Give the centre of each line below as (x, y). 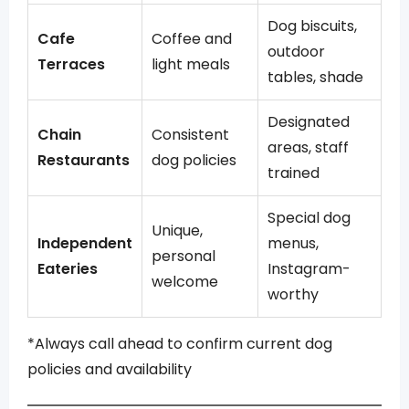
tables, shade (315, 77)
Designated (309, 122)
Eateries (68, 269)
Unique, (177, 231)
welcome (185, 282)
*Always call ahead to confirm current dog (180, 344)
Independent (85, 243)
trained (294, 173)
